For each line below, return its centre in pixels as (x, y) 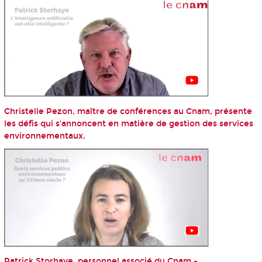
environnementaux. (44, 136)
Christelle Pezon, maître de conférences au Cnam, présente (128, 111)
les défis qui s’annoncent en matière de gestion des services (128, 123)
